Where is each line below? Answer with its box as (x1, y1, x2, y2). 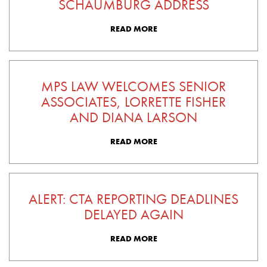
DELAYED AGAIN (83, 205, 184, 223)
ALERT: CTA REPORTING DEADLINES (29, 190, 238, 208)
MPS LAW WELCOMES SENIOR (41, 77, 226, 95)
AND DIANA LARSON (70, 108, 197, 126)
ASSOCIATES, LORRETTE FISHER (41, 92, 226, 111)
